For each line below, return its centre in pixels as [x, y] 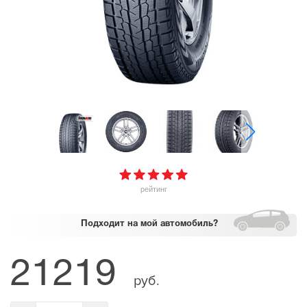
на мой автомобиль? [173, 224]
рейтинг [153, 189]
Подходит [103, 224]
